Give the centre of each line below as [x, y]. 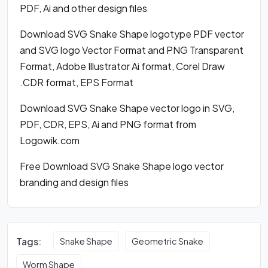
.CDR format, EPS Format [77, 82]
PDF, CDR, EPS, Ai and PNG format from [108, 124]
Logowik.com [50, 140]
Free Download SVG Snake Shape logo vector [122, 166]
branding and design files [74, 182]
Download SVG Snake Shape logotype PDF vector [132, 34]
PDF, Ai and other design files [83, 8]
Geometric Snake [168, 241]
